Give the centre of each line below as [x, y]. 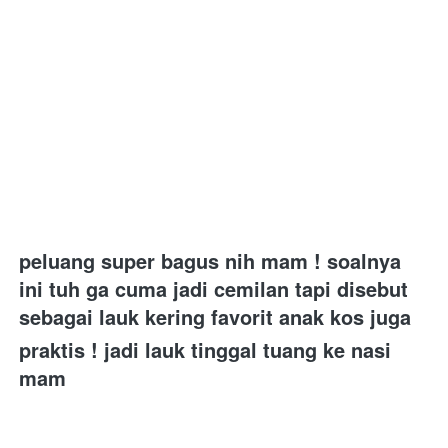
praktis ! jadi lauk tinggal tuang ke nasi [205, 349]
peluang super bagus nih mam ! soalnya [210, 260]
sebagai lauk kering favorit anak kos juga [218, 316]
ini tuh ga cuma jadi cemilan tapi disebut [213, 288]
